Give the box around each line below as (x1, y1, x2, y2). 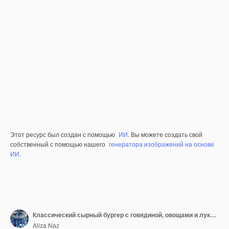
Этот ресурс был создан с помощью (10, 130, 117, 139)
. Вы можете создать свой (128, 130, 202, 139)
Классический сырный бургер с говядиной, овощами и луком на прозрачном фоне (210, 210, 216, 219)
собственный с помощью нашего (10, 140, 107, 148)
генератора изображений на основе (109, 140, 214, 148)
